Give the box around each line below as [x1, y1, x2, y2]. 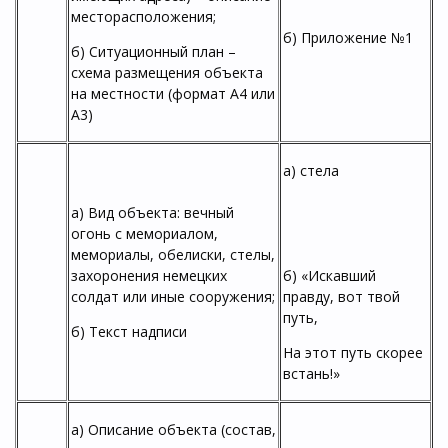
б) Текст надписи [71, 322, 187, 341]
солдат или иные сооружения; [71, 287, 275, 306]
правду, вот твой [283, 287, 400, 306]
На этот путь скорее [283, 343, 423, 362]
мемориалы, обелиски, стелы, [71, 245, 275, 264]
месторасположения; [71, 7, 216, 26]
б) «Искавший [283, 266, 376, 285]
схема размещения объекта [71, 63, 263, 82]
